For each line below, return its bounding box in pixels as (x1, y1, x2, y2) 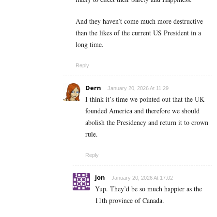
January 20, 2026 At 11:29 (108, 85, 169, 91)
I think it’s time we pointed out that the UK (85, 94, 204, 104)
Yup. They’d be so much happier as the (95, 184, 202, 193)
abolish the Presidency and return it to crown (85, 117, 208, 127)
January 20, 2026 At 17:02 (111, 174, 173, 181)
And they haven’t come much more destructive (76, 16, 203, 26)
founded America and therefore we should (85, 106, 200, 115)
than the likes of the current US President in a (76, 28, 201, 37)
